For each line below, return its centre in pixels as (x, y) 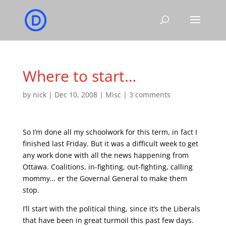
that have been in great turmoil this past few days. (108, 220)
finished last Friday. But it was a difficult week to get (110, 144)
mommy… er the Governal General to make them (105, 178)
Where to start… (79, 76)
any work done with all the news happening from (105, 155)
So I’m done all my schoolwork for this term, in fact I (110, 132)
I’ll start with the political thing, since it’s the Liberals (111, 209)
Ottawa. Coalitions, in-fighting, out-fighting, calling (107, 167)
